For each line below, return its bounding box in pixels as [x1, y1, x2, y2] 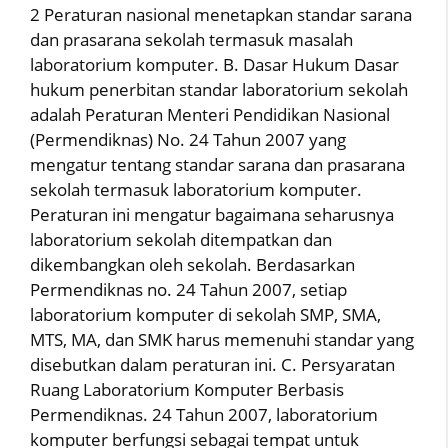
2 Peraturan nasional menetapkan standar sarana [30, 3, 412, 26]
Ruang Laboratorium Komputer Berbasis [30, 378, 344, 401]
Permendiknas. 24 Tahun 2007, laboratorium [30, 403, 378, 426]
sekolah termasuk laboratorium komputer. [30, 178, 362, 201]
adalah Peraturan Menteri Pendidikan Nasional [30, 103, 390, 126]
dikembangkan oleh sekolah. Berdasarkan [30, 253, 355, 276]
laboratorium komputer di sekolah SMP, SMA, [30, 303, 381, 326]
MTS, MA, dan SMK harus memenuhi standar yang [30, 328, 414, 351]
